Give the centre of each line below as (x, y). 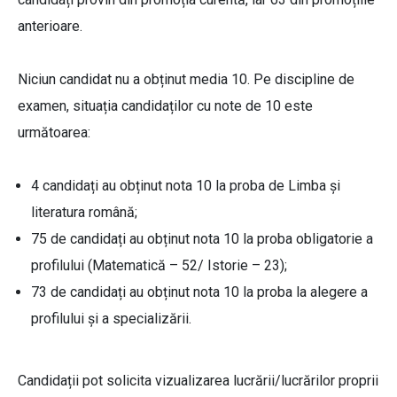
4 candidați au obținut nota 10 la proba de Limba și (186, 186)
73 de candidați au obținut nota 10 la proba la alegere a (199, 292)
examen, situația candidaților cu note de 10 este (165, 106)
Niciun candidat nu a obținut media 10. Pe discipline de (186, 80)
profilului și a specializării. (111, 319)
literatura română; (84, 213)
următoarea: (54, 133)
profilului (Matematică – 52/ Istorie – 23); (159, 266)
